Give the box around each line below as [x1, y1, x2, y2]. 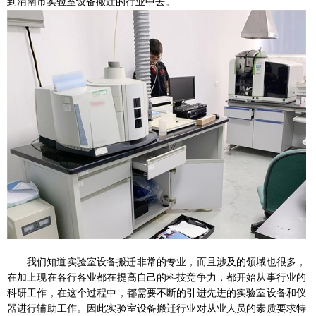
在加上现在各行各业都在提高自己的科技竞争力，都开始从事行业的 [7, 272, 306, 284]
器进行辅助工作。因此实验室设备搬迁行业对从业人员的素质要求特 [7, 303, 306, 315]
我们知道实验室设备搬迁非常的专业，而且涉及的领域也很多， [27, 257, 306, 268]
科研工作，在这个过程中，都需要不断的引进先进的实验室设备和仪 [7, 288, 306, 299]
